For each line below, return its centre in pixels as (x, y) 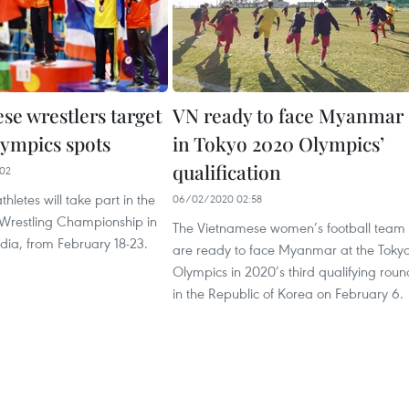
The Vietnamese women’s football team (289, 228)
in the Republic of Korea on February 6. (288, 294)
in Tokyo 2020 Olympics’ (278, 144)
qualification (227, 172)
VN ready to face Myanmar (288, 115)
